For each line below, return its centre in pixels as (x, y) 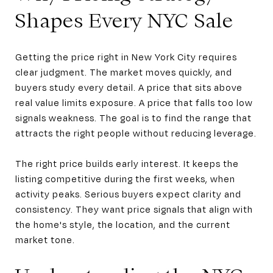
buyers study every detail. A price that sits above (129, 87)
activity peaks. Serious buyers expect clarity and (128, 193)
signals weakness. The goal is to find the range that (133, 117)
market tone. (45, 239)
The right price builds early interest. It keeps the (127, 163)
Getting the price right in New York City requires (126, 56)
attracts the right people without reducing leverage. (136, 133)
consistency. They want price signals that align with (134, 209)
